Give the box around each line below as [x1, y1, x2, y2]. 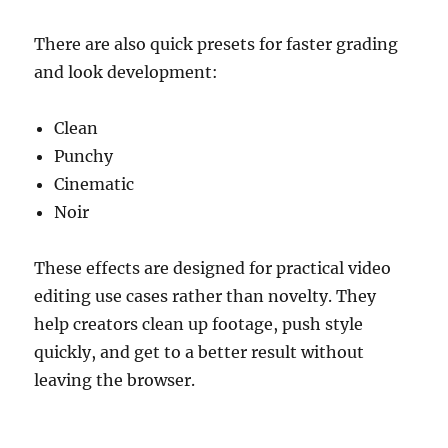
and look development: [34, 62, 219, 83]
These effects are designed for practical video [34, 258, 392, 279]
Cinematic [54, 174, 135, 195]
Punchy [54, 146, 114, 167]
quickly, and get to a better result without [34, 342, 365, 363]
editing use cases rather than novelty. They [34, 286, 377, 307]
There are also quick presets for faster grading [34, 34, 399, 55]
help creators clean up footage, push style [34, 314, 364, 335]
